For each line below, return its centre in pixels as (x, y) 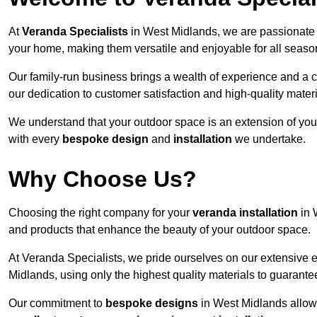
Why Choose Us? (103, 179)
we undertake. (269, 139)
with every (35, 139)
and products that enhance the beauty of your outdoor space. (160, 230)
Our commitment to (57, 304)
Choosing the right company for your (100, 213)
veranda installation (245, 213)
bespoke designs (152, 304)
